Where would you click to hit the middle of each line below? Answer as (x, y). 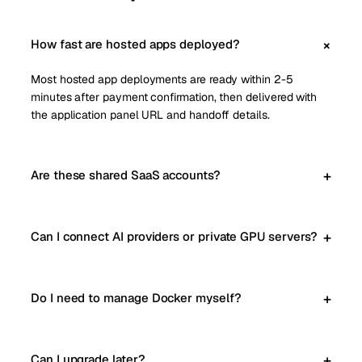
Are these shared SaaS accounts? (126, 175)
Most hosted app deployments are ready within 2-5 (162, 79)
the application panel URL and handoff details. (150, 115)
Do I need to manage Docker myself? (136, 298)
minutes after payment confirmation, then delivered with (174, 97)
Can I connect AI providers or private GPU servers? (174, 236)
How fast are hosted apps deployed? (135, 44)
